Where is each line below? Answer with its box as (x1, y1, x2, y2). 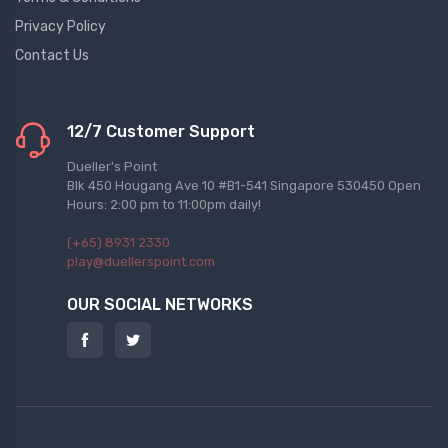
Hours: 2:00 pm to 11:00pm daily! (67, 197, 261, 212)
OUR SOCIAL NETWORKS (67, 295, 253, 314)
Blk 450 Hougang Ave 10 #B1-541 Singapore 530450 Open (67, 178, 421, 193)
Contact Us (15, 47, 89, 64)
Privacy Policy (15, 18, 106, 35)
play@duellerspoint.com (67, 254, 215, 269)
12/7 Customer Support (67, 122, 255, 141)
